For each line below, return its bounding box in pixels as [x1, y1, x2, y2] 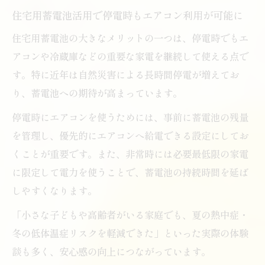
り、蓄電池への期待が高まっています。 [12, 85, 182, 100]
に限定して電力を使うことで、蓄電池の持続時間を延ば [12, 164, 248, 179]
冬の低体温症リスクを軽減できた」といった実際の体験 [12, 225, 248, 240]
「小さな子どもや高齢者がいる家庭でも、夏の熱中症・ [12, 207, 248, 222]
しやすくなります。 [12, 183, 97, 198]
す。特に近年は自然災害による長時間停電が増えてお [12, 67, 239, 82]
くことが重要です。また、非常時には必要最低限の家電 [12, 146, 248, 161]
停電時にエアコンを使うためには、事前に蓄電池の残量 [12, 109, 248, 124]
